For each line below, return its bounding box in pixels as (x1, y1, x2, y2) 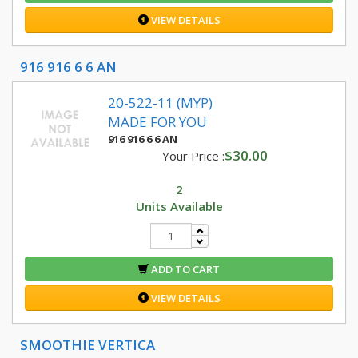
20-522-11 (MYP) (108, 93, 213, 112)
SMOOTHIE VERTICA (20, 336, 155, 354)
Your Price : (161, 148, 225, 164)
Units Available (135, 198, 223, 214)
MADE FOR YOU (108, 113, 207, 131)
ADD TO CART (149, 262, 220, 276)
